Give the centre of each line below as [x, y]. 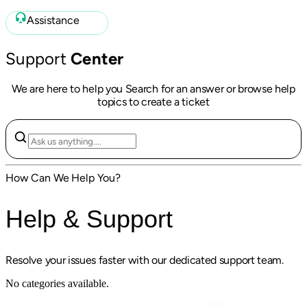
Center [97, 58]
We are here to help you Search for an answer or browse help [153, 88]
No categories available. [57, 283]
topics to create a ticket [153, 101]
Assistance [53, 20]
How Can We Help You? [63, 177]
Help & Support [89, 219]
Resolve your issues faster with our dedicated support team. [145, 260]
